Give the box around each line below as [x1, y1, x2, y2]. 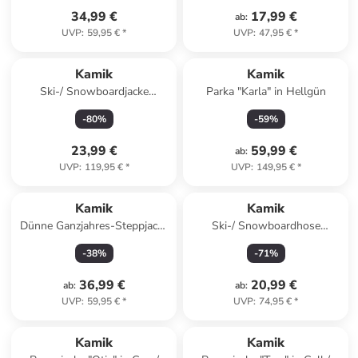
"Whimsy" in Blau [50, 100, 138, 115]
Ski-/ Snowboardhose [211, 218, 320, 233]
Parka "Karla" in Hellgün [205, 84, 326, 99]
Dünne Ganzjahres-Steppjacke [19, 218, 169, 233]
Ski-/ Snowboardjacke [39, 84, 149, 99]
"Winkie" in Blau [225, 234, 306, 249]
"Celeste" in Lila [55, 234, 133, 249]
